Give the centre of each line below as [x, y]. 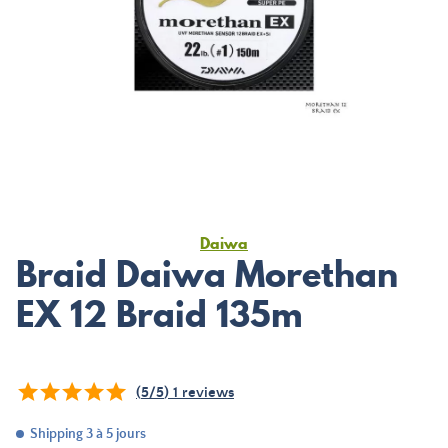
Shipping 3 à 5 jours [88, 434]
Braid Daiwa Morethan [207, 274]
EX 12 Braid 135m [159, 314]
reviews [206, 392]
